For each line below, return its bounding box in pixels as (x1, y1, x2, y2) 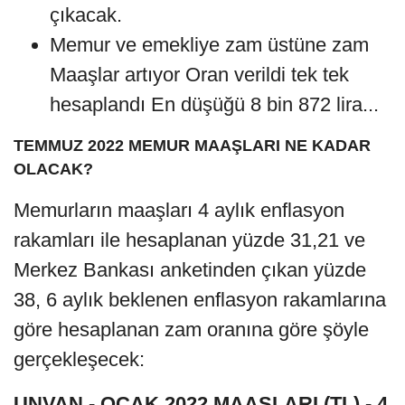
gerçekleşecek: (14, 348, 145, 372)
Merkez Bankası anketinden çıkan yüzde (14, 259, 366, 282)
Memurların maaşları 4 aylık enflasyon (14, 199, 344, 222)
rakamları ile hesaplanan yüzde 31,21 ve (14, 229, 365, 252)
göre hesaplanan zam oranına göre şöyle (14, 318, 369, 342)
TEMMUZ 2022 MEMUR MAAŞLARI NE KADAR (14, 137, 371, 155)
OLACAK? (14, 160, 93, 179)
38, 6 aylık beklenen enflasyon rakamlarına (14, 288, 386, 312)
